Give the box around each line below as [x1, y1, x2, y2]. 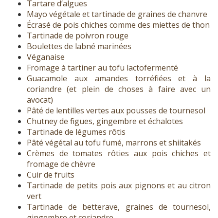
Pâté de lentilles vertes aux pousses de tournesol [27, 105, 205, 116]
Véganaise [27, 52, 65, 63]
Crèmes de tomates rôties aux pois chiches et [27, 148, 211, 159]
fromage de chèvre [27, 159, 95, 170]
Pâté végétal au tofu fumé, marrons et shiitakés [27, 137, 201, 148]
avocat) [27, 94, 53, 106]
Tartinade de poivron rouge [27, 30, 128, 41]
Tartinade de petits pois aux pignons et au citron [27, 180, 211, 191]
